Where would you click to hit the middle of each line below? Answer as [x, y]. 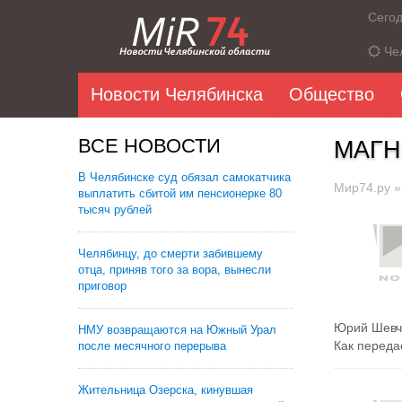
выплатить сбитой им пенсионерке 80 [180, 193]
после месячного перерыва [152, 346]
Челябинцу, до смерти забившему [170, 253]
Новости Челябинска [177, 94]
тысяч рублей [115, 210]
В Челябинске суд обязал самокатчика [184, 177]
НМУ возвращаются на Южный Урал [177, 330]
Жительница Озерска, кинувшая [166, 390]
